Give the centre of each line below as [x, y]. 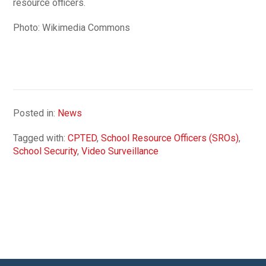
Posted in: [36, 113]
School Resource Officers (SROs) [170, 138]
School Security [45, 151]
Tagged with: [41, 138]
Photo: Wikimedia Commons [72, 27]
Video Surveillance [120, 151]
